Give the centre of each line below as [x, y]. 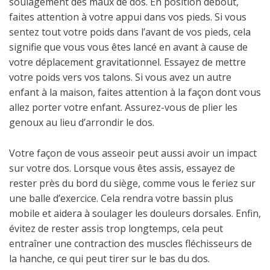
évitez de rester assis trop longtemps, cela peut [116, 228]
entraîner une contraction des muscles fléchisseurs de [130, 243]
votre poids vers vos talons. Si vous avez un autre [120, 77]
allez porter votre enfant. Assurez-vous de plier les [123, 107]
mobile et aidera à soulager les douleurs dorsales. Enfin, [135, 213]
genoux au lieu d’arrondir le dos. [82, 122]
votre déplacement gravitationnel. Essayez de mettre [127, 62]
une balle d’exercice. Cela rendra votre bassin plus [121, 198]
